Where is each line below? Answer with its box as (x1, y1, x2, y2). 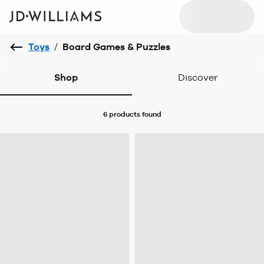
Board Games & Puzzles (62, 41, 170, 52)
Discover (178, 72, 218, 83)
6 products (103, 110, 140, 118)
